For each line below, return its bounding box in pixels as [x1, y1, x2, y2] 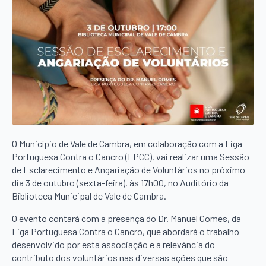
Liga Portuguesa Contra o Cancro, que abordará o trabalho [12, 225, 239, 237]
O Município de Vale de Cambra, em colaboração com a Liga [12, 137, 242, 149]
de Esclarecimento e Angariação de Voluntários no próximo [12, 163, 245, 175]
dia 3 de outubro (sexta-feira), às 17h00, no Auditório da [12, 176, 229, 188]
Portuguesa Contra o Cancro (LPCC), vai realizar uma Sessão [12, 150, 249, 162]
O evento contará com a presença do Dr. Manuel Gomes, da [12, 212, 241, 224]
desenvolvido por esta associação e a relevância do [12, 238, 215, 250]
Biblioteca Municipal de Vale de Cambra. [12, 189, 166, 201]
